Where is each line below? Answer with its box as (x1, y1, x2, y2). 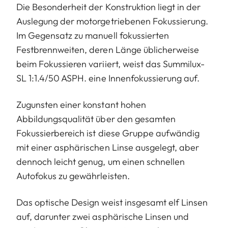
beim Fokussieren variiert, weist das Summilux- (16, 58, 205, 70)
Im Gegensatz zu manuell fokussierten (16, 30, 169, 42)
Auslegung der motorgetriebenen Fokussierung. (16, 15, 209, 27)
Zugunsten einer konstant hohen (16, 99, 146, 111)
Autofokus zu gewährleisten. (16, 170, 130, 182)
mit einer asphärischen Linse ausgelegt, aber (16, 141, 199, 154)
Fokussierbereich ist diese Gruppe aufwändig (16, 127, 200, 139)
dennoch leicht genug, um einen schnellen (16, 156, 185, 168)
